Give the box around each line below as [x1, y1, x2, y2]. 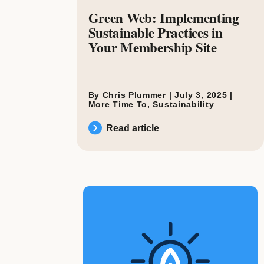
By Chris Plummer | [88, 90, 174, 100]
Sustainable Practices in [88, 22, 223, 42]
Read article [105, 123, 159, 133]
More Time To [88, 99, 148, 109]
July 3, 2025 [174, 90, 230, 100]
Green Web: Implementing [88, 7, 239, 28]
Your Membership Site [88, 37, 217, 57]
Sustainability [153, 99, 214, 109]
